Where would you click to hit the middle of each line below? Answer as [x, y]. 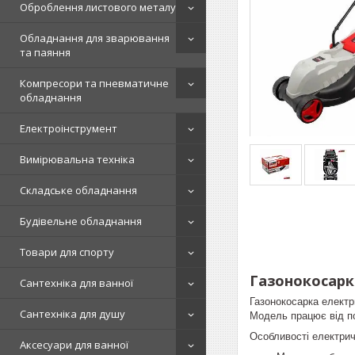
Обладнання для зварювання [95, 38]
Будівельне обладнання [81, 221]
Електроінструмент [69, 128]
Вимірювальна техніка [77, 159]
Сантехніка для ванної [76, 283]
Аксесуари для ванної [74, 345]
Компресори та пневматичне [94, 83]
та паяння [45, 52]
